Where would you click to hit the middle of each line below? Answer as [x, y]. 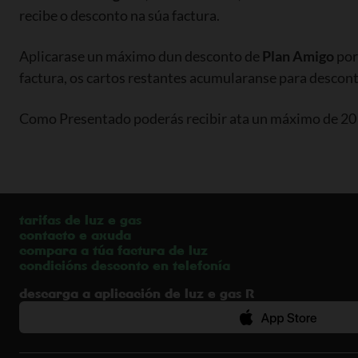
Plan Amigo [298, 56]
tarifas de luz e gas [80, 220]
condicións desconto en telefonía [125, 265]
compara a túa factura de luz [113, 250]
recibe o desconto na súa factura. [119, 15]
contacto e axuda [75, 235]
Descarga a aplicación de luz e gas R [141, 293]
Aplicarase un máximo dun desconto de [141, 56]
